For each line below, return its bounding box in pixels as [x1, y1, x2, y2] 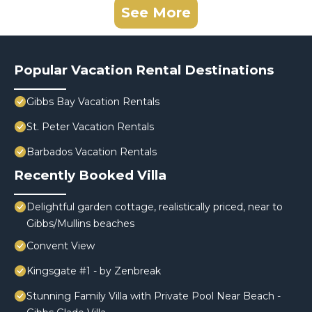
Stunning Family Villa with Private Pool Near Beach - [26, 290, 281, 303]
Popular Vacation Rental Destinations [14, 62, 274, 79]
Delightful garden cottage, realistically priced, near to [26, 201, 283, 214]
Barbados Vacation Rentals [26, 146, 157, 159]
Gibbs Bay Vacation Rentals [26, 95, 159, 109]
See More [121, 4, 191, 22]
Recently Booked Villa [14, 167, 166, 184]
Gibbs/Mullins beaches [26, 217, 134, 231]
